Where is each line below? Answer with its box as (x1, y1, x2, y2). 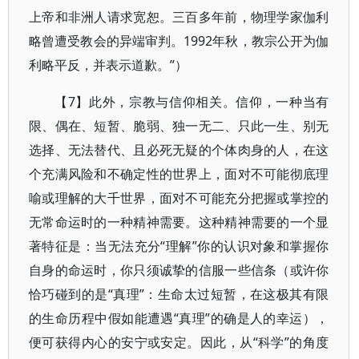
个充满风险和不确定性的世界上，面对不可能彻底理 (29, 165, 329, 183)
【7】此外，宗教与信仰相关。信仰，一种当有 (54, 93, 329, 111)
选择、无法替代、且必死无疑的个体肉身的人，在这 (29, 141, 329, 159)
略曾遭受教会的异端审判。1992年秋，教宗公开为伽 (29, 32, 329, 50)
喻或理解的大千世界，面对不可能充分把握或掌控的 (29, 189, 329, 207)
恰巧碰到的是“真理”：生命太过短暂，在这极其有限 (29, 285, 329, 303)
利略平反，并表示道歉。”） (29, 56, 188, 74)
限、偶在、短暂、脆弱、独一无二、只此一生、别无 (29, 117, 329, 135)
